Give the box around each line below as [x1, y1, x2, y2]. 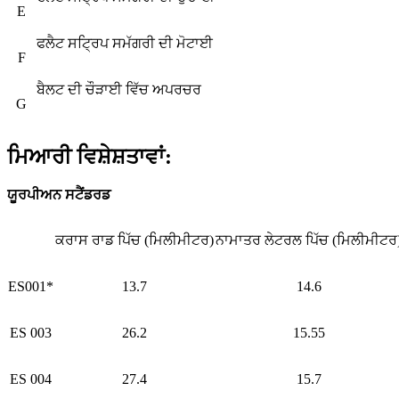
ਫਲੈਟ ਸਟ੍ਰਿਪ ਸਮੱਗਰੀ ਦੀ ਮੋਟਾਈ [37, 36, 213, 52]
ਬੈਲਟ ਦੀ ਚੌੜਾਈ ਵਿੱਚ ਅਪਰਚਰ [37, 82, 201, 98]
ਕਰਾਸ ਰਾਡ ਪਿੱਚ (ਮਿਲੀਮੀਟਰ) [55, 232, 214, 248]
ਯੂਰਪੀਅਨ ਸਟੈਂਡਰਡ [7, 186, 110, 202]
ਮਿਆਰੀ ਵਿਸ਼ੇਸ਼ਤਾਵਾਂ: [7, 145, 172, 169]
